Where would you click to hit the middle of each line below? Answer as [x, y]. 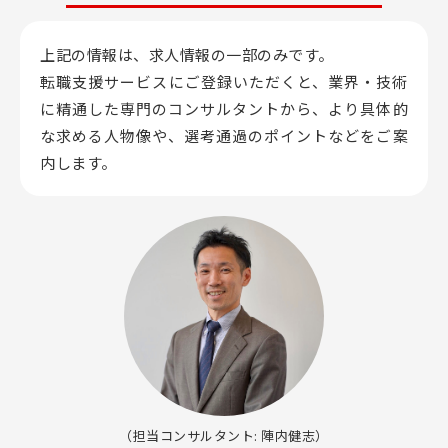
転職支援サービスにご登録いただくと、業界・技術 [224, 81]
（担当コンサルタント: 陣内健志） [224, 435]
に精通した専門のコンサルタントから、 [184, 108]
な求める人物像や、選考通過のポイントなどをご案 [224, 135]
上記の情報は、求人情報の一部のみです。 [187, 54]
